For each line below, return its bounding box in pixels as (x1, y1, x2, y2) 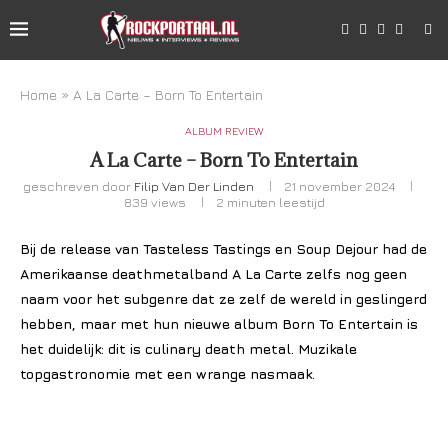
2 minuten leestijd (215, 194, 325, 210)
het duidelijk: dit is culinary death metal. (20, 340, 294, 357)
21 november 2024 (284, 178, 395, 194)
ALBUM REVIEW (185, 124, 263, 137)
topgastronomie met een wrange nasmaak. (20, 365, 315, 382)
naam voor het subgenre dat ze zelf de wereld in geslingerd (20, 290, 427, 307)
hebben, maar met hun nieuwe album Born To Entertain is (20, 315, 418, 332)
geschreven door (23, 178, 134, 194)
